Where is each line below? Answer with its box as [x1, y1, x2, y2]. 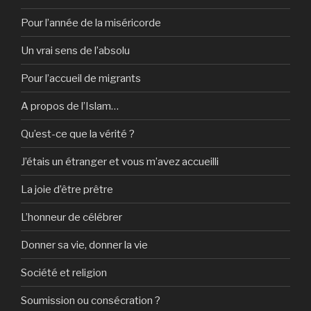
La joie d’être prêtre [21, 183, 113, 196]
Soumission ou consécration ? [21, 294, 160, 307]
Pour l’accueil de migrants [21, 72, 141, 85]
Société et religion [21, 266, 107, 279]
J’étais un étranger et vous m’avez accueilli [21, 155, 219, 168]
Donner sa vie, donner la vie [21, 238, 148, 251]
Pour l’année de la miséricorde [21, 16, 161, 29]
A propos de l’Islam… [21, 99, 119, 112]
